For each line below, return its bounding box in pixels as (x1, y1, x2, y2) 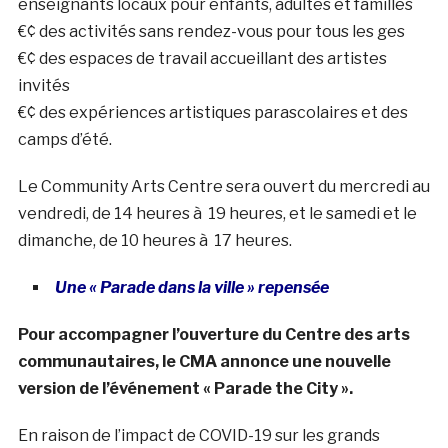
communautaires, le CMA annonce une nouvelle (17, 352, 391, 372)
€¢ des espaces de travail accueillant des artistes (17, 49, 387, 69)
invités (17, 76, 70, 96)
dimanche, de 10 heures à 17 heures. (17, 231, 292, 251)
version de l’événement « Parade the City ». (17, 379, 353, 399)
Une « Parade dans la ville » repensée (54, 278, 329, 298)
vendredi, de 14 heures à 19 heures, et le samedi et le (17, 204, 417, 224)
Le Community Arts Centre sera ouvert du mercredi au (17, 177, 430, 197)
